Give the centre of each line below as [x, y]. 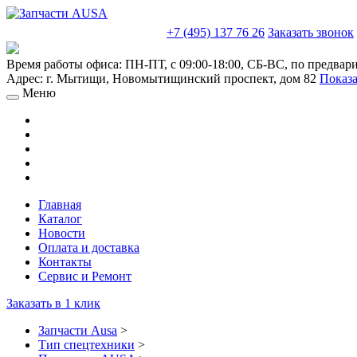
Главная [60, 204]
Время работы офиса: [66, 64]
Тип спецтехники [86, 345]
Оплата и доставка [89, 247]
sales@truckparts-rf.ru [85, 31]
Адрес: [26, 78]
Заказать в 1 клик [53, 303]
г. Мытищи [76, 78]
